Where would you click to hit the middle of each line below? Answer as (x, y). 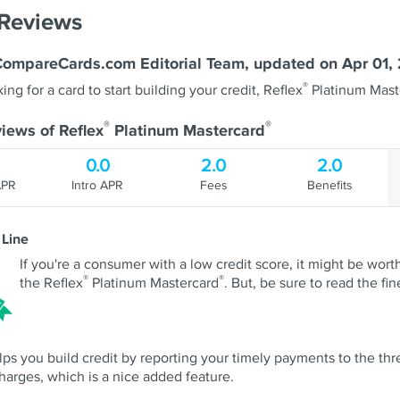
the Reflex (51, 283)
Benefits (329, 185)
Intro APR (97, 185)
